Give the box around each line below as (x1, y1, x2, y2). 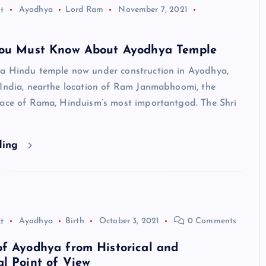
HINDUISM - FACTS (104, 236, 180, 243)
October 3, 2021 (99, 217, 160, 226)
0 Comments (185, 217, 237, 226)
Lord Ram (65, 5, 104, 15)
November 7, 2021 (118, 5, 188, 15)
